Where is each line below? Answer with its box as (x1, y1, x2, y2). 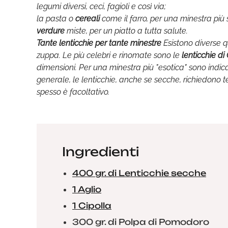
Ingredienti (62, 144, 139, 159)
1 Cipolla (72, 201, 111, 211)
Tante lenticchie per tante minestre (37, 38, 161, 48)
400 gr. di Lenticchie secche (72, 168, 206, 178)
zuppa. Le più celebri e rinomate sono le (37, 50, 182, 60)
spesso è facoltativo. (37, 87, 109, 97)
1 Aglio (72, 184, 101, 194)
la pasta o (37, 14, 75, 23)
